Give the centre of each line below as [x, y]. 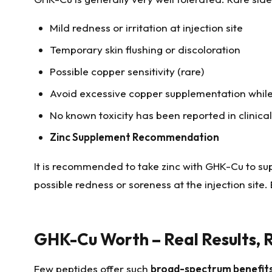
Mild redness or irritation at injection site [146, 28]
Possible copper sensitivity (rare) [127, 72]
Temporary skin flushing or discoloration [145, 50]
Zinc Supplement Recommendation [134, 137]
